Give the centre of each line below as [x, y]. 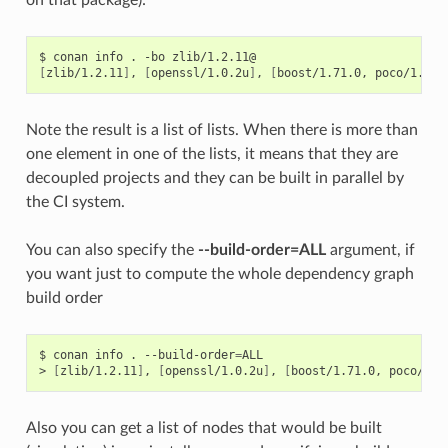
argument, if [370, 249]
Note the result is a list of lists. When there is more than [221, 129]
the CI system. [75, 201]
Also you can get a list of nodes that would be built [203, 427]
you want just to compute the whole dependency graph [219, 273]
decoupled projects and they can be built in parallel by [214, 177]
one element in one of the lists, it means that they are [211, 153]
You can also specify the [111, 249]
